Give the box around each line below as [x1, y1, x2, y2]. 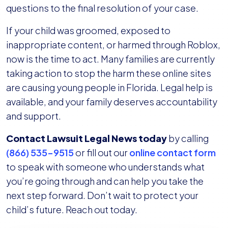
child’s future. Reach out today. [6, 204, 137, 216]
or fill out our [74, 147, 129, 159]
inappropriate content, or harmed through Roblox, [6, 39, 220, 51]
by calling [167, 132, 209, 145]
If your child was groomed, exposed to [6, 24, 170, 37]
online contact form [129, 147, 216, 159]
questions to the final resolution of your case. [6, 2, 198, 14]
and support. [6, 110, 61, 122]
